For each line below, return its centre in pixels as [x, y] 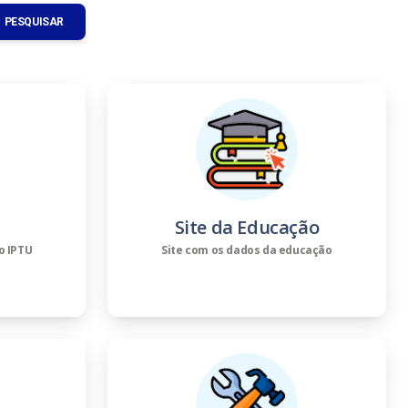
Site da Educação [247, 228]
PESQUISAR [34, 22]
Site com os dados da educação [247, 250]
